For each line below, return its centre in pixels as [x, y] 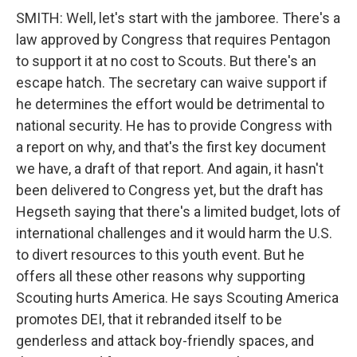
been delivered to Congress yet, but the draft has [170, 190]
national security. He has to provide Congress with [174, 126]
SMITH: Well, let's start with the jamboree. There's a [178, 18]
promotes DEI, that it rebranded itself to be [149, 319]
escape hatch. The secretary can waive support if [172, 82]
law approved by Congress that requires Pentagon [173, 39]
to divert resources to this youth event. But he [160, 255]
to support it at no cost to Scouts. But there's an [166, 61]
